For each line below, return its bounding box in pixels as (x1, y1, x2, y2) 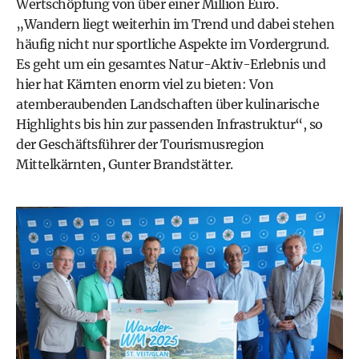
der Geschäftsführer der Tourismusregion (16, 136, 264, 152)
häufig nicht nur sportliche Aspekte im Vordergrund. (16, 36, 329, 52)
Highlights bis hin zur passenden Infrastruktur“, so (16, 116, 323, 132)
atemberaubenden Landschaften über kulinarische (16, 96, 319, 112)
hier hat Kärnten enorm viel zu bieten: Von (16, 76, 273, 92)
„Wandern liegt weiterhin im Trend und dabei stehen (16, 16, 334, 32)
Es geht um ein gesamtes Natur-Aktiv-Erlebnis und (16, 56, 325, 72)
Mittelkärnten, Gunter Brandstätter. (16, 156, 233, 172)
